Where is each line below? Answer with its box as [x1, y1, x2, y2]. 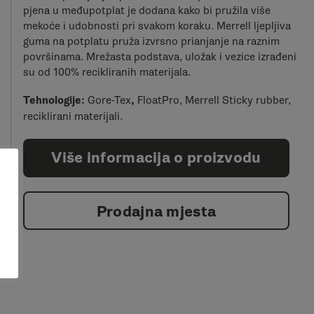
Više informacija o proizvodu [51, 148, 261, 168]
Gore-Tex [88, 93, 131, 107]
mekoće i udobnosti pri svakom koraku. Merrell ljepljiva [23, 19, 291, 32]
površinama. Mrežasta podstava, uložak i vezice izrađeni [23, 50, 296, 63]
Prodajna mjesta [96, 202, 217, 221]
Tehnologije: [23, 93, 88, 107]
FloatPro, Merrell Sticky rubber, [135, 93, 291, 107]
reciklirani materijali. [23, 109, 123, 123]
